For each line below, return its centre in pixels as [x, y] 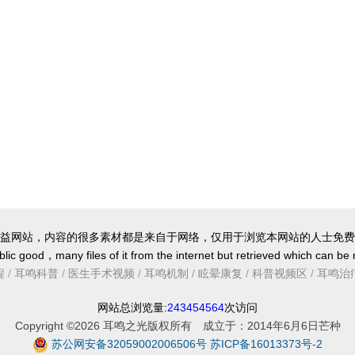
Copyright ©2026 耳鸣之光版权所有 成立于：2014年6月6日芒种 [177, 325]
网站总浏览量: [132, 307]
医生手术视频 [101, 273]
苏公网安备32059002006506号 [129, 344]
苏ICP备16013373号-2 [266, 344]
